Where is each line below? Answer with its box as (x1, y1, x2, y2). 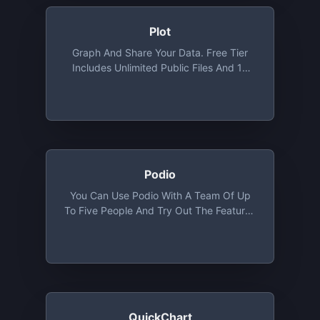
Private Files (131, 76, 189, 89)
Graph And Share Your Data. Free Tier (72, 46, 248, 59)
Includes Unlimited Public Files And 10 (71, 61, 249, 74)
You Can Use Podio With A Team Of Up (69, 189, 251, 201)
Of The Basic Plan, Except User (87, 219, 233, 231)
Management (129, 234, 191, 246)
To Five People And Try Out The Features (64, 204, 256, 216)
